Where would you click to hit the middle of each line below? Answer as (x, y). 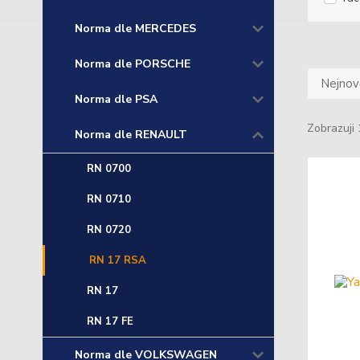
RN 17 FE (110, 321)
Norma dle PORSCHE (133, 64)
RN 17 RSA (118, 260)
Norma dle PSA (116, 99)
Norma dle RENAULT (131, 135)
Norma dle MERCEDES (135, 29)
